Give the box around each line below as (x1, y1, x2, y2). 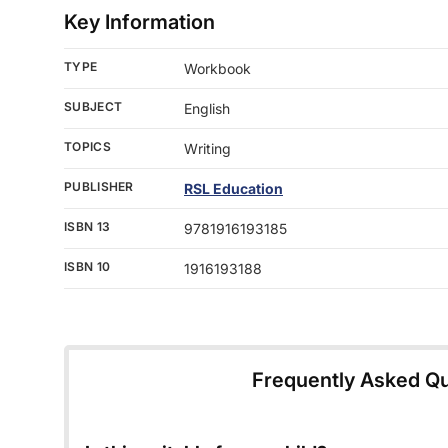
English (184, 100, 230, 118)
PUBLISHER (64, 179, 134, 195)
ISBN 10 (64, 259, 111, 275)
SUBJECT (64, 99, 123, 115)
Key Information (64, 10, 215, 35)
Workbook (184, 60, 251, 78)
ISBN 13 (64, 219, 111, 235)
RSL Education (184, 180, 283, 198)
